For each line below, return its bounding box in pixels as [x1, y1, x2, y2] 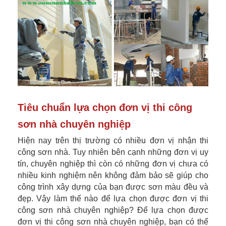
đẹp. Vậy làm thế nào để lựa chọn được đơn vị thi [18, 194, 208, 203]
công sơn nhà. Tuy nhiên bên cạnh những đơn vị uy [18, 147, 208, 156]
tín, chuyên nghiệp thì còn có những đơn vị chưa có [18, 159, 208, 168]
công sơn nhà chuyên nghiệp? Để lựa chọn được [18, 205, 208, 214]
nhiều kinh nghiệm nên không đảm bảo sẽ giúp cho [18, 171, 208, 180]
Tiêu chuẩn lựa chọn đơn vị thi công [18, 101, 192, 113]
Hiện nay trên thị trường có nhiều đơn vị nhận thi [18, 136, 208, 145]
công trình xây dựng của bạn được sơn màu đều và [18, 182, 208, 191]
